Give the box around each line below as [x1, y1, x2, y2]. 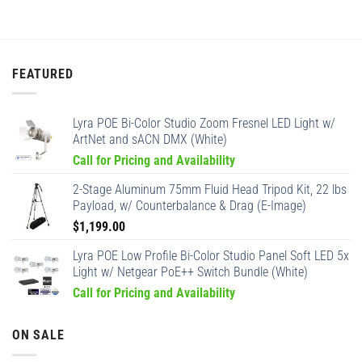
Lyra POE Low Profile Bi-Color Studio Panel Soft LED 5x [73, 248, 349, 264]
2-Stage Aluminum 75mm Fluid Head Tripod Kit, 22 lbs [73, 182, 347, 198]
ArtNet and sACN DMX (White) [73, 132, 227, 148]
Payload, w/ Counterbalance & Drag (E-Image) [73, 198, 306, 214]
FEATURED [12, 65, 74, 82]
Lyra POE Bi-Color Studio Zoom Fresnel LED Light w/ [73, 116, 335, 132]
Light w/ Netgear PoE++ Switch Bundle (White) [73, 264, 308, 280]
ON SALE [12, 327, 65, 343]
